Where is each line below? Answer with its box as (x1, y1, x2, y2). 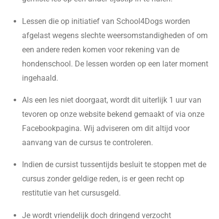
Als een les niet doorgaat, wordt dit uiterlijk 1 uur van (22, 95, 201, 105)
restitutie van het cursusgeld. (22, 188, 121, 198)
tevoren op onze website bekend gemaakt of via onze (22, 109, 204, 119)
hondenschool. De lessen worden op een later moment (22, 59, 208, 68)
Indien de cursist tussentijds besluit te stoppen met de (22, 160, 206, 170)
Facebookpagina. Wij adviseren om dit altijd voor (22, 123, 190, 133)
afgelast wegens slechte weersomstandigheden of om (22, 30, 208, 40)
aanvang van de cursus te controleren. (22, 137, 153, 147)
